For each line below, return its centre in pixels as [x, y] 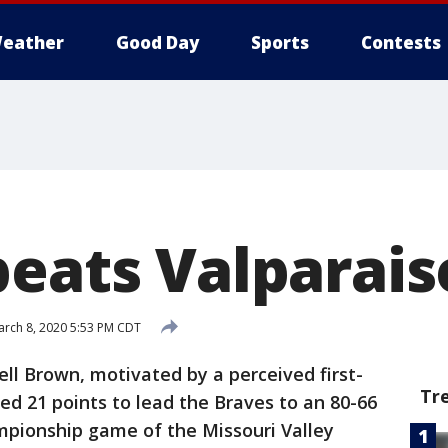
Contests [401, 42]
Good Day [157, 42]
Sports [280, 42]
